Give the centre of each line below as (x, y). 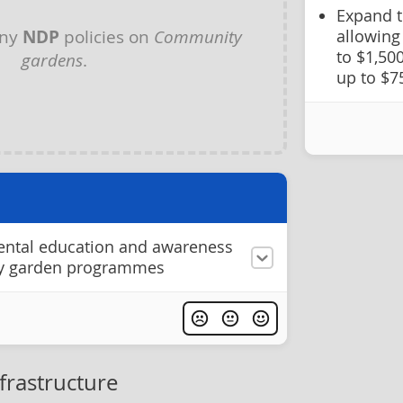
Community (197, 36)
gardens (52, 59)
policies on (106, 36)
